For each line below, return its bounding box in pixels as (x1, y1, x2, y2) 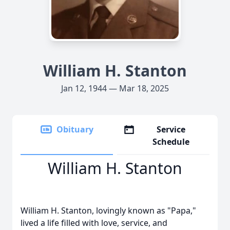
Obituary (56, 124, 93, 135)
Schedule (152, 136, 190, 147)
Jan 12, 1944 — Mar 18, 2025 (61, 83, 169, 94)
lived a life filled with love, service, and (21, 217, 167, 228)
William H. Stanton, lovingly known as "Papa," (21, 205, 196, 216)
